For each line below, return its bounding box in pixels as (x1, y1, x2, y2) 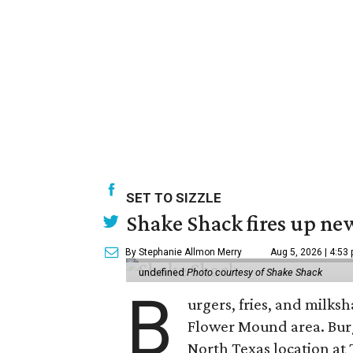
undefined (139, 266, 187, 278)
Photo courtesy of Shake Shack (187, 266, 322, 278)
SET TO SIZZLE (126, 189, 221, 206)
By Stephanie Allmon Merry (125, 246, 242, 258)
